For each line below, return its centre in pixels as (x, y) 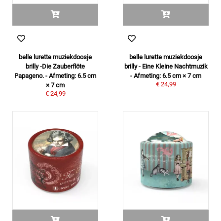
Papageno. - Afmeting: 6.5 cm (55, 76)
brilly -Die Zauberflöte (55, 66)
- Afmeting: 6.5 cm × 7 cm (166, 76)
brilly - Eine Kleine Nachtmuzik (166, 66)
